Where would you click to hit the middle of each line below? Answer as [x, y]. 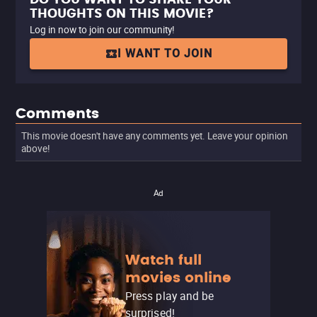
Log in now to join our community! [102, 30]
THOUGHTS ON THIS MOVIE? [122, 14]
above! [36, 149]
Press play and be [170, 295]
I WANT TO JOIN [165, 53]
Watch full [163, 260]
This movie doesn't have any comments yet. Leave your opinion [155, 136]
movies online [178, 278]
